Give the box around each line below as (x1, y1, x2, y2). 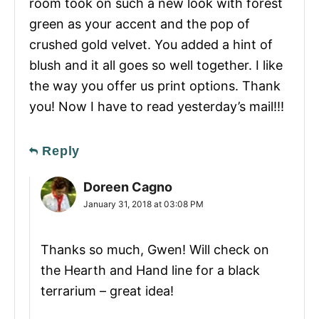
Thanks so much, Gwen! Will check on (41, 242, 269, 258)
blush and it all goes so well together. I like (29, 58, 283, 73)
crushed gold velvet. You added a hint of (29, 37, 273, 53)
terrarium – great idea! (41, 283, 174, 299)
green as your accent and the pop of (29, 16, 250, 32)
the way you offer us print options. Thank (29, 78, 281, 94)
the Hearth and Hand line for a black (41, 263, 260, 278)
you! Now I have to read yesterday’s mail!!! (29, 99, 284, 115)
